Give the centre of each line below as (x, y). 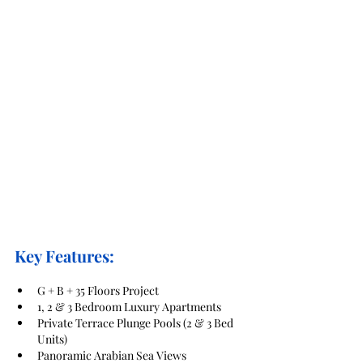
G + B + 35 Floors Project (98, 291)
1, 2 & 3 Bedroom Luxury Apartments (129, 307)
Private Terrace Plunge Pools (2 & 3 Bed (137, 323)
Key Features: (64, 256)
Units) (52, 340)
